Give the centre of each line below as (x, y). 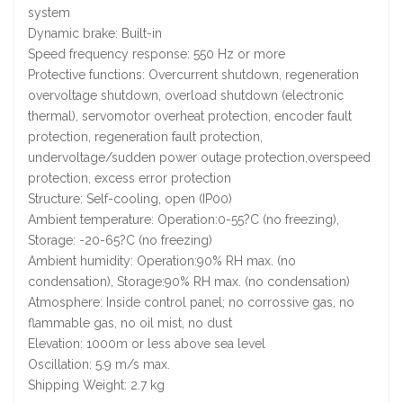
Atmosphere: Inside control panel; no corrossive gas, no (191, 302)
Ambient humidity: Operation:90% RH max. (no (162, 261)
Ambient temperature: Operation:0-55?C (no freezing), (184, 219)
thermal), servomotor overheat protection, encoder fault (190, 116)
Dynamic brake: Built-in (95, 33)
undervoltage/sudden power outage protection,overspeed (199, 157)
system (49, 13)
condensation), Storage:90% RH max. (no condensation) (189, 282)
